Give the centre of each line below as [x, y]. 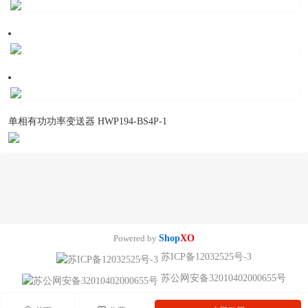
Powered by [136, 239]
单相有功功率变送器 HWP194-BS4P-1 [88, 122]
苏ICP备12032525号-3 [205, 257]
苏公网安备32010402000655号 [222, 278]
